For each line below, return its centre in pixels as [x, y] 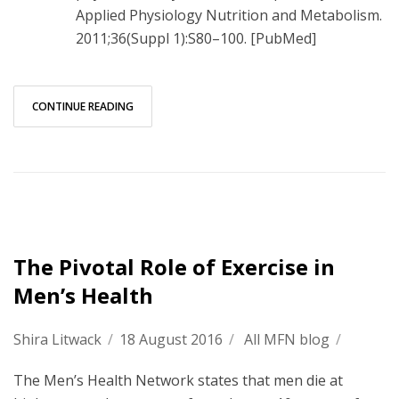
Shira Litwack [57, 339]
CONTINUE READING [83, 106]
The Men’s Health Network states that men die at [178, 380]
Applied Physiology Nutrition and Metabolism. [229, 15]
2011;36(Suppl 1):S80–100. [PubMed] [196, 38]
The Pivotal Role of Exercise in [174, 266]
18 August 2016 [171, 339]
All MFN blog [287, 339]
